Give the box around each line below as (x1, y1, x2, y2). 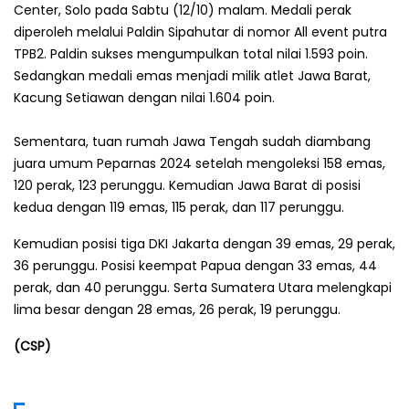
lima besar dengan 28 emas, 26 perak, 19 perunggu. (14, 299, 341, 319)
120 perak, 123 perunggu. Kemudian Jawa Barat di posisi (14, 175, 361, 194)
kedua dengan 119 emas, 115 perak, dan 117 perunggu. (14, 197, 344, 216)
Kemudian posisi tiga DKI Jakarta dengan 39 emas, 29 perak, (14, 234, 395, 253)
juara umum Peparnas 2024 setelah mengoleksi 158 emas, (14, 153, 385, 173)
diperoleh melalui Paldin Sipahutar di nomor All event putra (14, 22, 387, 41)
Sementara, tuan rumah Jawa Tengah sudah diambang (14, 131, 371, 151)
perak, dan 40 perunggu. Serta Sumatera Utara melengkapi (14, 278, 392, 297)
